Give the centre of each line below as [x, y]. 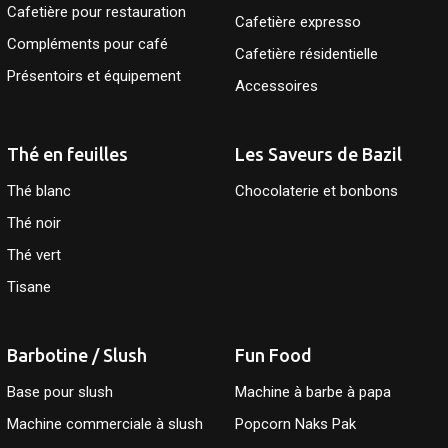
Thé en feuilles [68, 154]
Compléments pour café [88, 44]
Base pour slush [60, 391]
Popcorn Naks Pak [295, 423]
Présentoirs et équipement [94, 76]
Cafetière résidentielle [306, 54]
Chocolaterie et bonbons [316, 190]
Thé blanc [39, 190]
